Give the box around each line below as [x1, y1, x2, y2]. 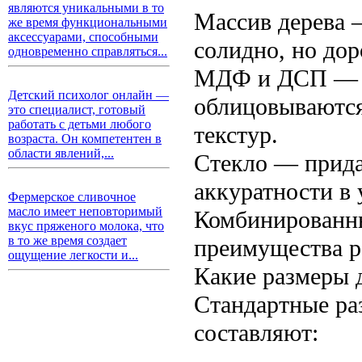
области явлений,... [8, 146, 114, 160]
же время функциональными [8, 15, 167, 29]
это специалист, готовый [8, 103, 145, 116]
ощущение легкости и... [8, 248, 138, 262]
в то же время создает [8, 234, 127, 247]
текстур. [194, 120, 278, 149]
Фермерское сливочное [8, 190, 136, 204]
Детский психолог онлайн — [8, 88, 169, 102]
